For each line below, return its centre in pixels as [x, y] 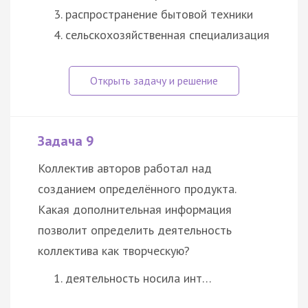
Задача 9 [66, 141]
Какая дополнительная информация [135, 209]
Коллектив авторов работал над [125, 168]
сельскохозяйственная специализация [167, 34]
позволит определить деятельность [135, 230]
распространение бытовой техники [159, 14]
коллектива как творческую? [114, 250]
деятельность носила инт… [139, 278]
